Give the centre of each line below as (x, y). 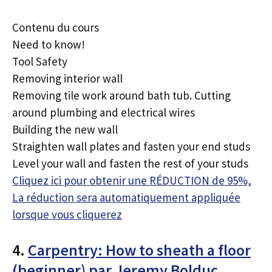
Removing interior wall (67, 78)
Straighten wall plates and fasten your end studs (131, 146)
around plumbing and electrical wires (104, 112)
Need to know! (49, 44)
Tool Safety (40, 61)
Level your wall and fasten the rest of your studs (130, 163)
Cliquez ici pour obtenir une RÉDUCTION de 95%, (132, 180)
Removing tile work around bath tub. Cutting (121, 95)
